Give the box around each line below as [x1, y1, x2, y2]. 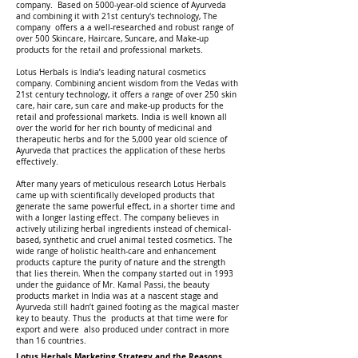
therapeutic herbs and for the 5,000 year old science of [16, 134, 227, 145]
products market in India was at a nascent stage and [16, 291, 218, 301]
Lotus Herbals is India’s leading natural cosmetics [16, 67, 206, 78]
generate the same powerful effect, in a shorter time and [16, 201, 235, 212]
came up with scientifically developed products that [16, 190, 215, 201]
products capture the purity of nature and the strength [16, 257, 225, 268]
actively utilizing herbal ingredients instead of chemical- [16, 224, 231, 234]
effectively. [16, 157, 58, 167]
